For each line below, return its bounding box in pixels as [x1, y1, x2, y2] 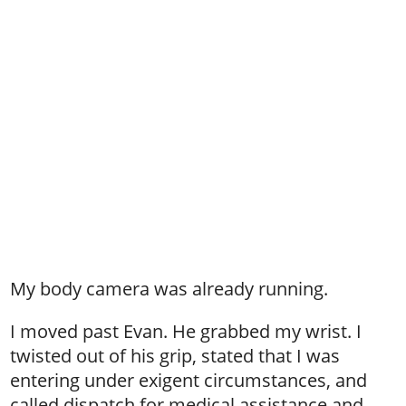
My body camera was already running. [10, 276, 329, 301]
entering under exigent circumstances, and [10, 368, 368, 392]
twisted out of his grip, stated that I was [10, 343, 341, 368]
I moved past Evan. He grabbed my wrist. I [10, 319, 362, 343]
